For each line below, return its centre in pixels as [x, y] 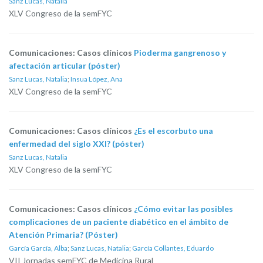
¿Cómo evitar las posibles [183, 209]
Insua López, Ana [97, 79]
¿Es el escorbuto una [173, 131]
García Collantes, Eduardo [173, 248]
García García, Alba [38, 248]
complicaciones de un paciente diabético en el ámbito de [119, 222]
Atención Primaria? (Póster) [63, 235]
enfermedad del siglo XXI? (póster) [77, 144]
